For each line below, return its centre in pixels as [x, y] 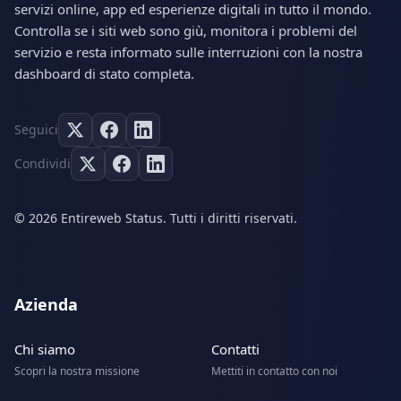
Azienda [46, 305]
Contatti [235, 350]
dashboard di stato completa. [104, 74]
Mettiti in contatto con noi [274, 371]
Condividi [43, 164]
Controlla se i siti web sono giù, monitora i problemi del [186, 31]
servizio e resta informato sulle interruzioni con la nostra [188, 52]
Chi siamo [45, 350]
